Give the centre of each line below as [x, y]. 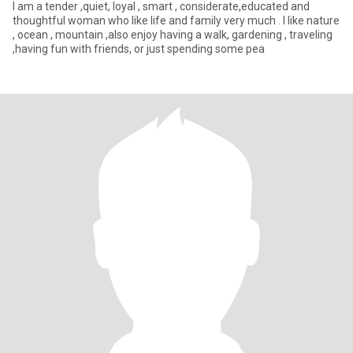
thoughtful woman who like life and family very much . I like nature [176, 20]
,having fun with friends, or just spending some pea [139, 49]
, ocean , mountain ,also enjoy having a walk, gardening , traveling [173, 35]
